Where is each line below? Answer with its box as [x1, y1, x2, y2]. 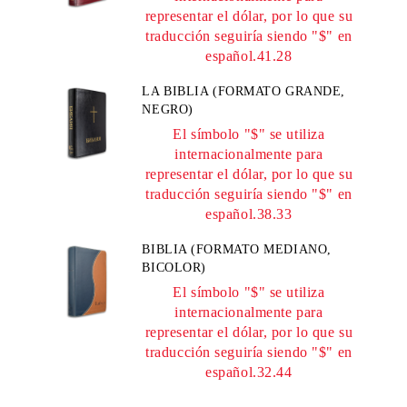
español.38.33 [205, 206, 293, 222]
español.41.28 [205, 48, 293, 64]
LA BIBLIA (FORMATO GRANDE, [142, 84, 345, 98]
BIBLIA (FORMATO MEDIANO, [142, 243, 332, 256]
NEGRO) [142, 103, 194, 116]
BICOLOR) [142, 261, 206, 274]
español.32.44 [205, 364, 293, 380]
